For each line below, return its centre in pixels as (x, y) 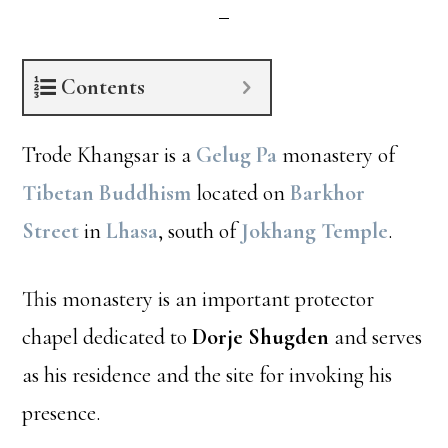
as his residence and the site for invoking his (207, 375)
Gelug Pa (237, 155)
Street (51, 231)
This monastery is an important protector (198, 299)
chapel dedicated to (107, 337)
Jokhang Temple (315, 231)
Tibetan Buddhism (107, 193)
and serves (376, 337)
